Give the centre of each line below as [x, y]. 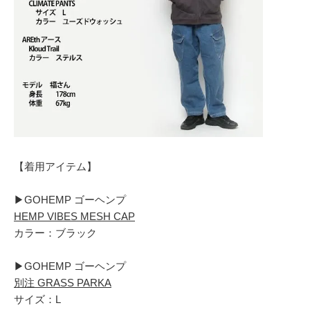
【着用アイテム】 [55, 167]
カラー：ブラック [55, 233]
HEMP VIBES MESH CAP [74, 217]
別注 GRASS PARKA [63, 283]
